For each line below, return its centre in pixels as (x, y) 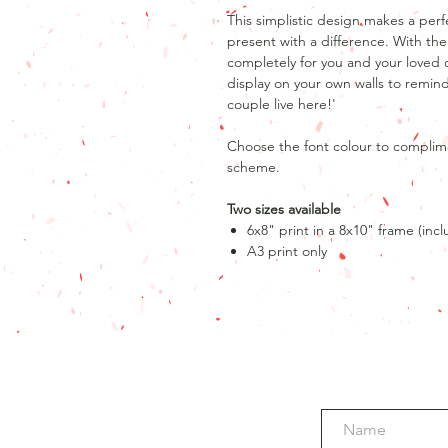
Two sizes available (284, 209)
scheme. (253, 167)
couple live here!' (281, 104)
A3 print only (287, 251)
